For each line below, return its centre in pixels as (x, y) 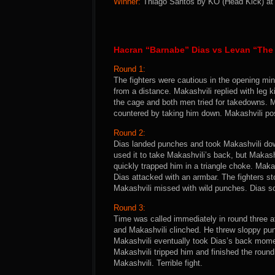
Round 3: (130, 208)
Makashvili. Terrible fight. (158, 263)
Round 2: (130, 133)
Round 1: (130, 69)
